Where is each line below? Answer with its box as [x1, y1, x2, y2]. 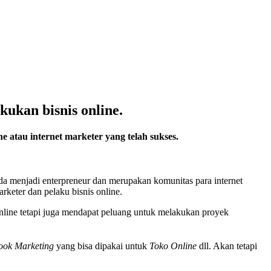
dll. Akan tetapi [197, 241, 257, 252]
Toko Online [149, 241, 197, 252]
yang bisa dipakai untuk [54, 241, 149, 252]
